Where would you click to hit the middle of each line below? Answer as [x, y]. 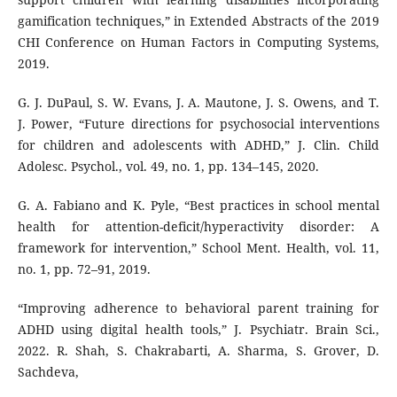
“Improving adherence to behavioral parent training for [198, 308]
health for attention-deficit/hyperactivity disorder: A [198, 227]
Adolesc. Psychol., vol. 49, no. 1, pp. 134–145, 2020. [168, 167]
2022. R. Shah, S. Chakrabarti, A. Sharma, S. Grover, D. [198, 351]
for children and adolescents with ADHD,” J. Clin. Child [198, 145]
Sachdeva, [48, 372]
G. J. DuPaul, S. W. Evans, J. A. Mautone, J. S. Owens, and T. [198, 103]
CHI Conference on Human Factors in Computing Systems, [198, 43]
